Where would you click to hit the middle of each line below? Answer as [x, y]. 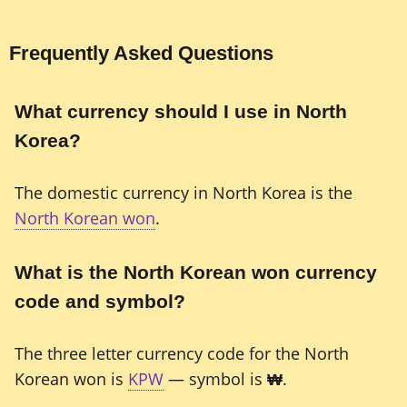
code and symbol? [100, 301]
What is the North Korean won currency [196, 272]
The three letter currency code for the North [182, 354]
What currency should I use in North [181, 111]
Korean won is [71, 379]
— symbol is [215, 379]
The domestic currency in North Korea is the [184, 193]
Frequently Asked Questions [141, 53]
